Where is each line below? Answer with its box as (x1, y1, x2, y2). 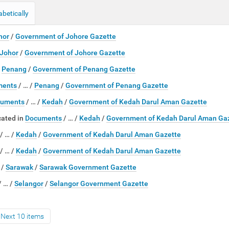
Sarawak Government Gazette (39, 163, 136, 171)
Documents (25, 114, 62, 122)
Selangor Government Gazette (50, 179, 148, 188)
